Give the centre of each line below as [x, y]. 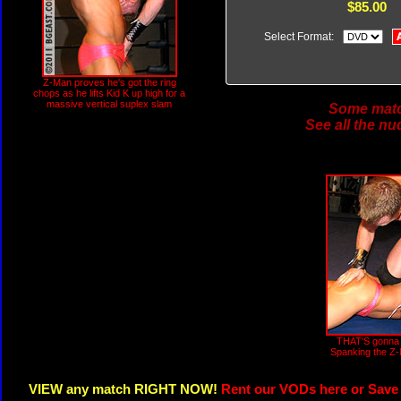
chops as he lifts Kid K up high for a [109, 93]
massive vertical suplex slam [109, 104]
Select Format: [301, 37]
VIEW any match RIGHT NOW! [125, 389]
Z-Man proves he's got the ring [109, 82]
